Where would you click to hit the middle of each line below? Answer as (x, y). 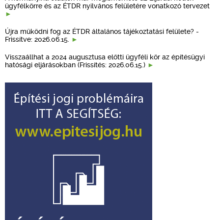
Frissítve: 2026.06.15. (38, 39)
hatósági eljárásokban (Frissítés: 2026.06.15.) (76, 65)
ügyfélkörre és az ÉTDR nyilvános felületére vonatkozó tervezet (107, 6)
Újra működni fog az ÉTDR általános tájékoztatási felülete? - (102, 31)
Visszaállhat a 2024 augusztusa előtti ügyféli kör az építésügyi (105, 57)
